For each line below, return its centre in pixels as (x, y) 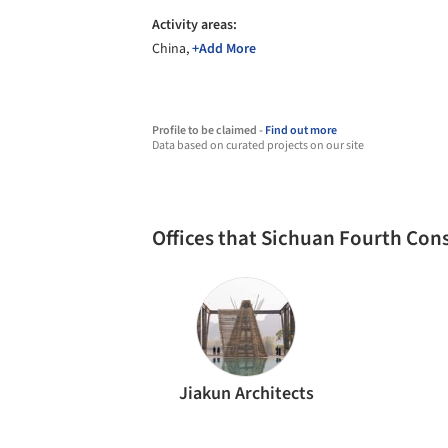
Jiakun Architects (246, 393)
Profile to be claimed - (208, 130)
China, (172, 49)
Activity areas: (194, 25)
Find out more (301, 130)
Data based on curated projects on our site (258, 145)
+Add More (224, 49)
